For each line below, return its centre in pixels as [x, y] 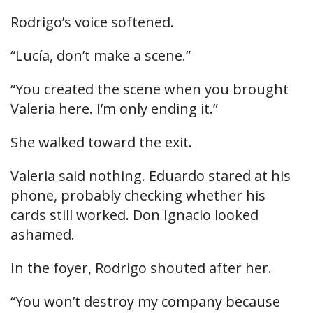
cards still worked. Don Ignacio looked [134, 215]
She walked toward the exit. [101, 143]
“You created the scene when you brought [150, 89]
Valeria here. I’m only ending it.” [114, 109]
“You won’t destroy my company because [145, 302]
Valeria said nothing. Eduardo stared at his [151, 176]
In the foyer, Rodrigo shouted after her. [141, 268]
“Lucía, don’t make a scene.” [101, 56]
